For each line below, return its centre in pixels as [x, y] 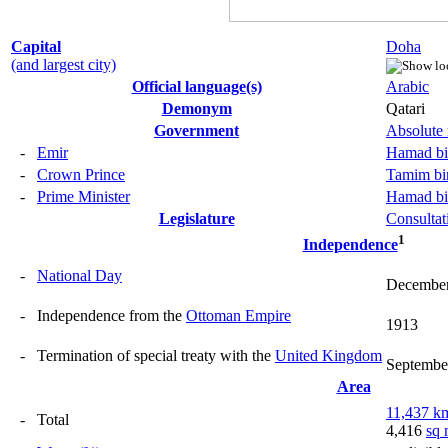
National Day [79, 275]
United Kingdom [328, 355]
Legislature [196, 218]
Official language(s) [196, 86]
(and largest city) [63, 64]
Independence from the [111, 315]
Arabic [407, 86]
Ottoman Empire [238, 315]
